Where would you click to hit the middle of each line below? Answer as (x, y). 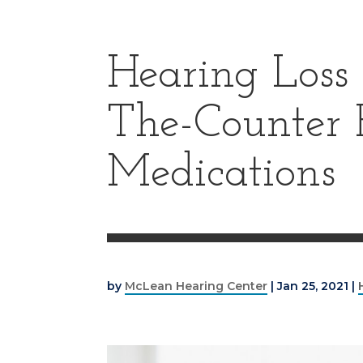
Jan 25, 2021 (313, 286)
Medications (221, 174)
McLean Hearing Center (196, 286)
